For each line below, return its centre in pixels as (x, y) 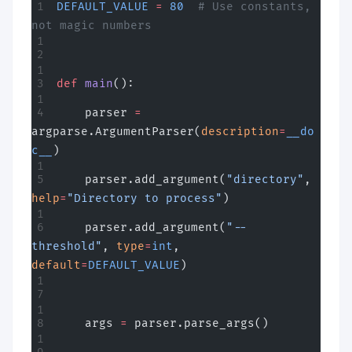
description (240, 131)
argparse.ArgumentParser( (116, 131)
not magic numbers (92, 25)
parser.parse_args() (198, 323)
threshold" (67, 246)
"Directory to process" (145, 198)
